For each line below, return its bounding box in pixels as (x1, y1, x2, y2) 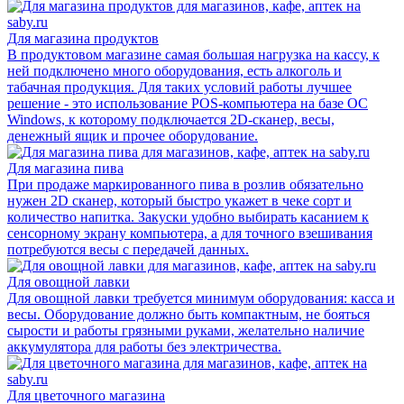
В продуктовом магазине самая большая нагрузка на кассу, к (7, 46, 380, 62)
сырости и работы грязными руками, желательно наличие (7, 322, 364, 338)
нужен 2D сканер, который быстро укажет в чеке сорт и (7, 192, 352, 208)
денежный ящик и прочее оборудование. (7, 127, 258, 143)
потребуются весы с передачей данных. (7, 241, 249, 257)
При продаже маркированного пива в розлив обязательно (7, 176, 363, 192)
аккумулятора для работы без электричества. (7, 338, 281, 354)
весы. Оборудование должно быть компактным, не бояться (7, 306, 370, 322)
